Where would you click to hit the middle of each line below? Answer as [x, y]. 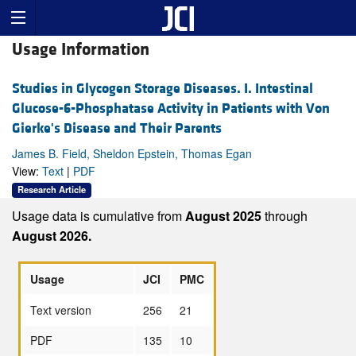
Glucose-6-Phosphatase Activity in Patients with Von [171, 109]
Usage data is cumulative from [99, 215]
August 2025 [225, 215]
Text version [61, 310]
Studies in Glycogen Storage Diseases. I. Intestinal [163, 89]
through [286, 215]
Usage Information [81, 50]
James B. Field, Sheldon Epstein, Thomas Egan [132, 154]
